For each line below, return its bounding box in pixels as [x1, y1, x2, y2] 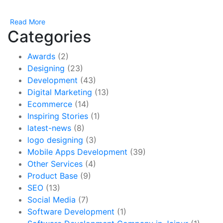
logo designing [27, 135, 83, 145]
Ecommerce [27, 99, 72, 110]
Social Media [27, 195, 76, 205]
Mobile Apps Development [27, 147, 127, 157]
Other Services [27, 159, 83, 169]
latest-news [27, 123, 71, 133]
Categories [7, 27, 91, 47]
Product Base [27, 171, 78, 181]
